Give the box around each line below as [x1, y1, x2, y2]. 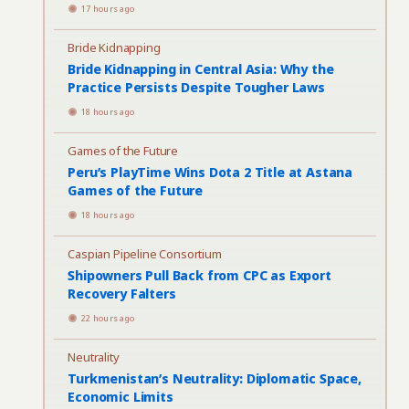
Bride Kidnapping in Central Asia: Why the [68, 60, 334, 78]
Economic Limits [68, 388, 173, 405]
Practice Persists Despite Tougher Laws [68, 79, 325, 96]
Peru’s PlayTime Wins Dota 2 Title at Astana [68, 163, 353, 181]
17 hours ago [81, 3, 135, 15]
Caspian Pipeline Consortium [68, 246, 222, 262]
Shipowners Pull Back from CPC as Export [68, 267, 331, 284]
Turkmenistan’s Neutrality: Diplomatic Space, [68, 370, 362, 387]
